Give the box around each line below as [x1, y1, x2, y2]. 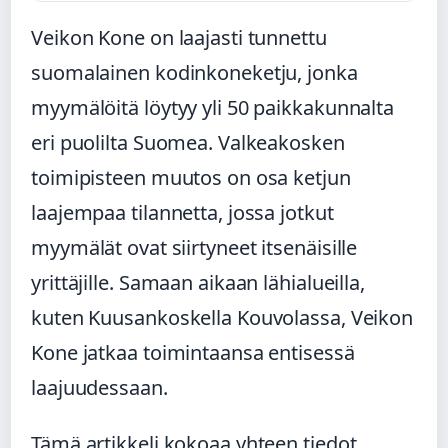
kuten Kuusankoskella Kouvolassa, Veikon [31, 303, 414, 331]
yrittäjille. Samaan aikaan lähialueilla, [31, 268, 365, 296]
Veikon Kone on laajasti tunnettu [31, 23, 327, 51]
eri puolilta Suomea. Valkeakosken [31, 128, 345, 156]
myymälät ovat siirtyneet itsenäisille [31, 233, 358, 261]
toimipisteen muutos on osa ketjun [31, 163, 351, 191]
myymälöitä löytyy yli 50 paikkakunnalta [31, 93, 395, 121]
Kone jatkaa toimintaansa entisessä [31, 338, 355, 366]
